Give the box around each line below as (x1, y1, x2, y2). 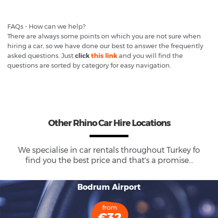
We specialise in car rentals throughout (18, 145, 166, 155)
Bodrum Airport (77, 182, 141, 192)
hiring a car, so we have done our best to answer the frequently (7, 41, 203, 50)
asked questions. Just (7, 51, 75, 59)
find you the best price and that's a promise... (25, 155, 193, 165)
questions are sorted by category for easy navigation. (7, 61, 171, 69)
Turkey (166, 145, 191, 155)
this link (91, 51, 117, 59)
